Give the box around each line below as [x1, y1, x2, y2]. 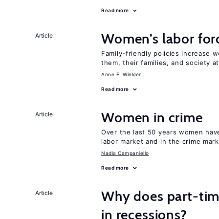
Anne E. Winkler [101, 71, 141, 77]
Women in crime [101, 109, 203, 126]
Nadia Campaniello [101, 150, 149, 156]
